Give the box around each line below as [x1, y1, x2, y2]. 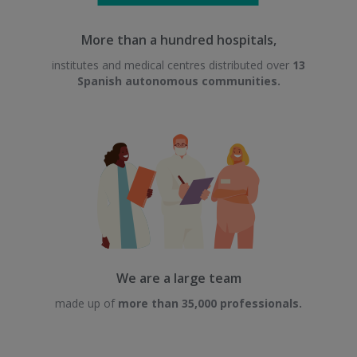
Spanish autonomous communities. [76, 73, 280, 89]
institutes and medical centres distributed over [52, 57, 292, 73]
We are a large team [116, 269, 241, 287]
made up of [55, 295, 118, 311]
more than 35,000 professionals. [118, 295, 302, 311]
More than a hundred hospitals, [80, 31, 277, 49]
